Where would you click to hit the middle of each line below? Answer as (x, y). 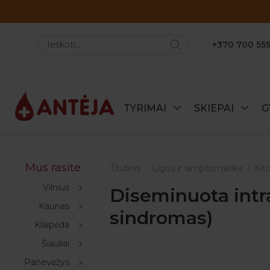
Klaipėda (52, 225)
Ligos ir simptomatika (197, 168)
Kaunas (54, 206)
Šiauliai (55, 243)
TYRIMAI (146, 108)
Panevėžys (47, 262)
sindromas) (161, 218)
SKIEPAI (215, 108)
